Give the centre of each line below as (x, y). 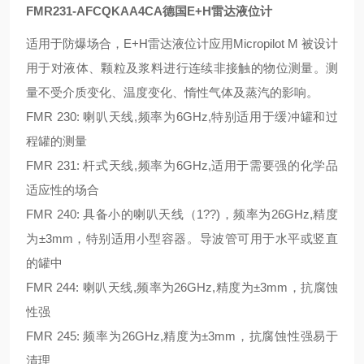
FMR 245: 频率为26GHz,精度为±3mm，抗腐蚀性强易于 (182, 336)
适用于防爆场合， (75, 43)
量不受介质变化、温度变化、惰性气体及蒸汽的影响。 (172, 92)
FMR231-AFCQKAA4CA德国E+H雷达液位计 (149, 11)
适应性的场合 (63, 190)
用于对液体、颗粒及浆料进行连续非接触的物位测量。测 (182, 68)
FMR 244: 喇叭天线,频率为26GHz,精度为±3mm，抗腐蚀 (182, 287)
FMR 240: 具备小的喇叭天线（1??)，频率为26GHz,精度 (182, 214)
